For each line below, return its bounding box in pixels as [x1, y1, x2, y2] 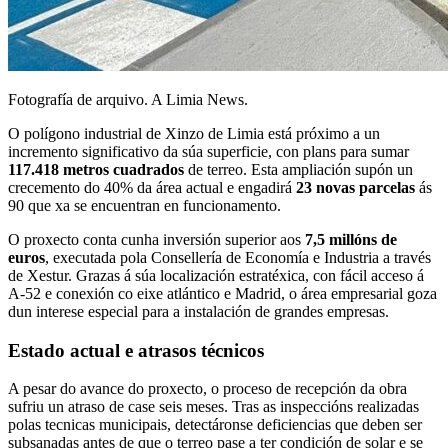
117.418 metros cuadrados [8, 160, 184, 178]
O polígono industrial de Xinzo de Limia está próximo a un [8, 124, 380, 142]
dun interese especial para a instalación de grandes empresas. [8, 302, 389, 320]
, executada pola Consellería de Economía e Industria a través [45, 248, 431, 266]
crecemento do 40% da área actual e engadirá [8, 178, 296, 196]
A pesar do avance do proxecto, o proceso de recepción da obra [8, 380, 407, 398]
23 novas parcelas [296, 178, 415, 196]
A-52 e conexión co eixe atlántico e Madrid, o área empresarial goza [8, 284, 437, 302]
